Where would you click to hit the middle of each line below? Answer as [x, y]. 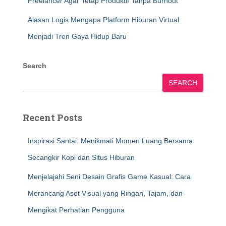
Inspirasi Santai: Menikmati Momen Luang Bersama [110, 141]
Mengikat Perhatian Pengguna [76, 210]
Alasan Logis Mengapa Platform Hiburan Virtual [103, 20]
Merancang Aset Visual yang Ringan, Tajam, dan [105, 193]
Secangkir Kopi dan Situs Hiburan [81, 157]
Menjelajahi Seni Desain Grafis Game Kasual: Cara [109, 177]
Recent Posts [52, 118]
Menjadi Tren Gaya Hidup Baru [77, 36]
